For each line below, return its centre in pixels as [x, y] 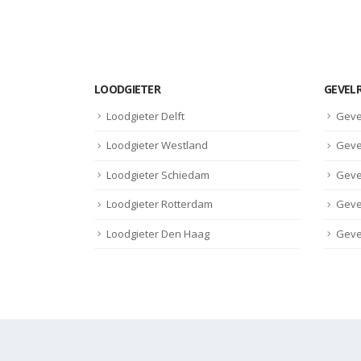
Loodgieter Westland [157, 145]
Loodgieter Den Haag [158, 233]
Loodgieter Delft [145, 116]
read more [187, 12]
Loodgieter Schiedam [158, 174]
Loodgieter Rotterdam [160, 204]
